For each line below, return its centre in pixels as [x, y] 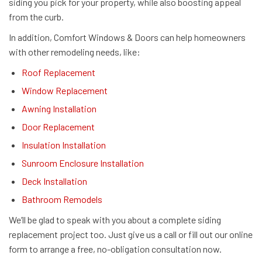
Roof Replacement [58, 73]
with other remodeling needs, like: [75, 52]
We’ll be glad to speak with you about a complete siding [115, 220]
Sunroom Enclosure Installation [83, 163]
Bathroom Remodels [62, 199]
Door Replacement [58, 127]
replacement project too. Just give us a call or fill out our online [131, 235]
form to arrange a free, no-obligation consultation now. [115, 249]
